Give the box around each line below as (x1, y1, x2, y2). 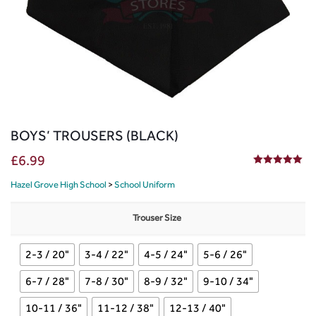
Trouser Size (132, 212, 181, 223)
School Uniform (114, 178, 175, 190)
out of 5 (269, 168, 302, 178)
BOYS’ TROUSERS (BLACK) (11, 126, 178, 144)
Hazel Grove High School (11, 178, 107, 190)
